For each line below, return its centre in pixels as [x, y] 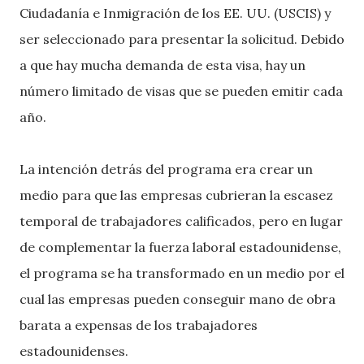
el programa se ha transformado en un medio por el [182, 273]
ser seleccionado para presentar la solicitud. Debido [182, 39]
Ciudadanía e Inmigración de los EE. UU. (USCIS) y [175, 13]
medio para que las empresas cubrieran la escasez [176, 195]
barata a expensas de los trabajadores [139, 325]
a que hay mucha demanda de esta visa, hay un [162, 65]
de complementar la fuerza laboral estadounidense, [180, 247]
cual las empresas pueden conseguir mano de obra [178, 299]
